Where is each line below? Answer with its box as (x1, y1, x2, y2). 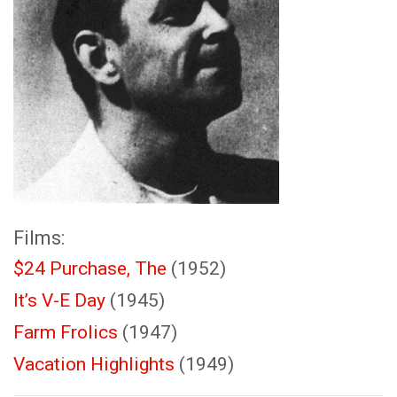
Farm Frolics (13, 322, 118, 343)
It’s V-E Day (13, 290, 105, 311)
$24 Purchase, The (13, 258, 167, 279)
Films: (13, 227, 65, 249)
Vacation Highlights (13, 354, 175, 375)
